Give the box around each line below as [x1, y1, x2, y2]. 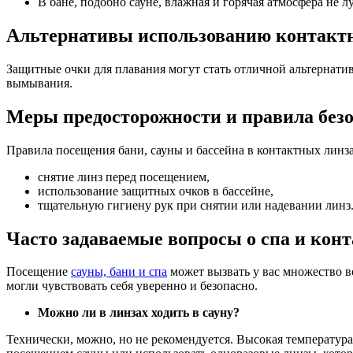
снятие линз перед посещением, [38, 169, 210, 184]
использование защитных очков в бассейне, [38, 184, 273, 198]
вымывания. [6, 76, 72, 90]
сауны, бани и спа [71, 265, 167, 279]
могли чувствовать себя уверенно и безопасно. [6, 279, 258, 293]
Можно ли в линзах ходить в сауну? [38, 306, 240, 320]
